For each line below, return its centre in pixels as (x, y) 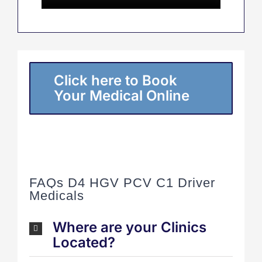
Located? (84, 243)
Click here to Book (116, 80)
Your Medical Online (122, 95)
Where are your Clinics (130, 227)
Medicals (57, 196)
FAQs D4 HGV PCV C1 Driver (122, 183)
